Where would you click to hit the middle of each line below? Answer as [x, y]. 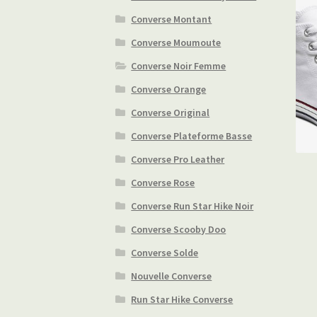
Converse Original [171, 113]
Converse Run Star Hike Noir [192, 206]
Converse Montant [172, 19]
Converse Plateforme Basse [192, 136]
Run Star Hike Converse [182, 300]
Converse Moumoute [176, 43]
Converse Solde [165, 253]
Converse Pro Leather [178, 160]
